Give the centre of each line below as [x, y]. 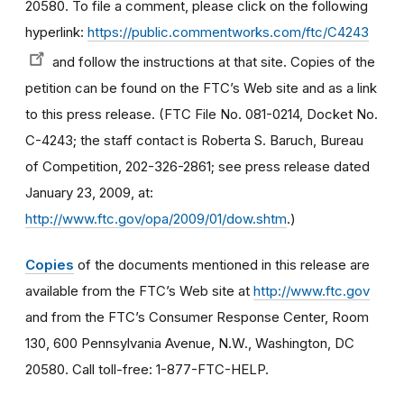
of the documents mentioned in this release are [222, 264]
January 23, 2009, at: [89, 192]
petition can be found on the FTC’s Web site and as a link [201, 87]
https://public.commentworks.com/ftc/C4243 [228, 32]
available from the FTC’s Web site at [139, 290]
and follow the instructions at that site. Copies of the [212, 61]
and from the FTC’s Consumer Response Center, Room [197, 317]
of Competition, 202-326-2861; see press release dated [197, 166]
